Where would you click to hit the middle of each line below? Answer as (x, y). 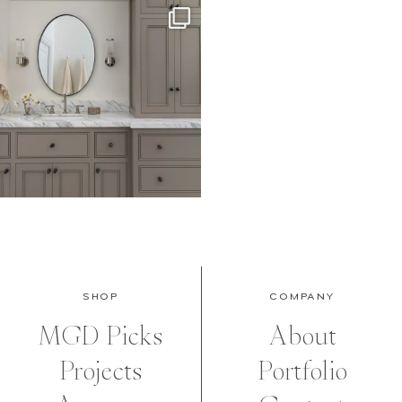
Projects (100, 371)
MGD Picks (100, 336)
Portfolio (302, 371)
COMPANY (302, 297)
